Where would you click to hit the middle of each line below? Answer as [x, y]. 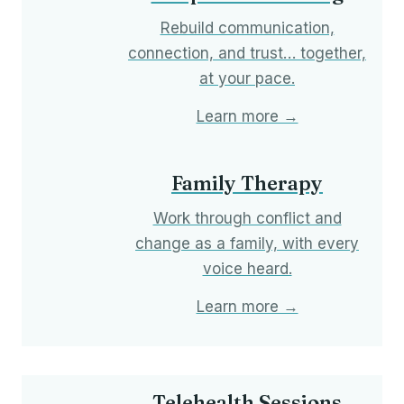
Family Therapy [247, 184]
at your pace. [247, 79]
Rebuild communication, [247, 28]
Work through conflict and [247, 219]
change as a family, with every [247, 244]
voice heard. [247, 269]
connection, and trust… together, [247, 54]
